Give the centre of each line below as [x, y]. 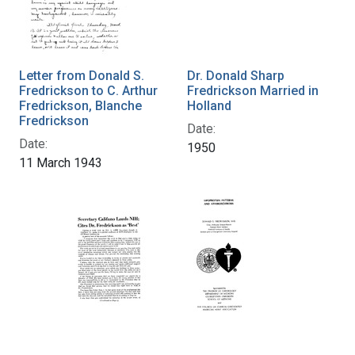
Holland [209, 106]
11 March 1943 [61, 163]
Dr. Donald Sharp [236, 76]
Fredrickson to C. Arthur [88, 91]
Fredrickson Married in [253, 91]
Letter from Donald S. [82, 76]
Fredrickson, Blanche [80, 106]
